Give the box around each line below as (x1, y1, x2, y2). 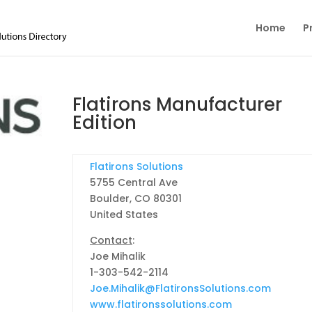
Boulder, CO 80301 (89, 191, 182, 205)
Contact (89, 233, 132, 247)
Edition (72, 110, 136, 135)
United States (89, 207, 158, 221)
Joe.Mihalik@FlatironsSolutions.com (89, 281, 271, 295)
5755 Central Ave (89, 175, 178, 189)
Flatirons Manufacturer (72, 92, 282, 117)
